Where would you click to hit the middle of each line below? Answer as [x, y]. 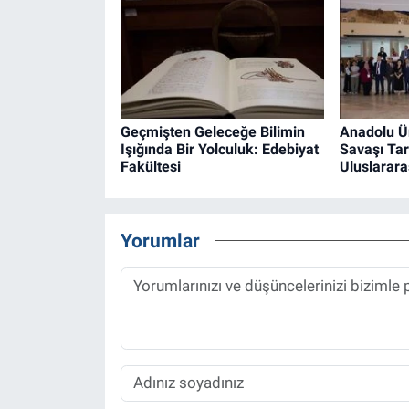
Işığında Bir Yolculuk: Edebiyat [219, 149]
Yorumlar [160, 241]
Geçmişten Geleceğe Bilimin [212, 131]
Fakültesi [150, 166]
